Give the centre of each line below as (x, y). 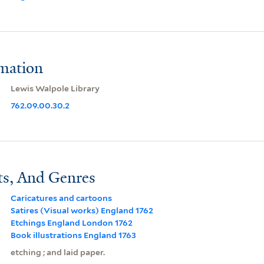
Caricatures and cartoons (61, 198)
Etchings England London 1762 (71, 222)
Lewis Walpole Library (55, 88)
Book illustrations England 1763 (73, 235)
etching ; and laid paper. (57, 252)
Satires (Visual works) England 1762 (82, 210)
